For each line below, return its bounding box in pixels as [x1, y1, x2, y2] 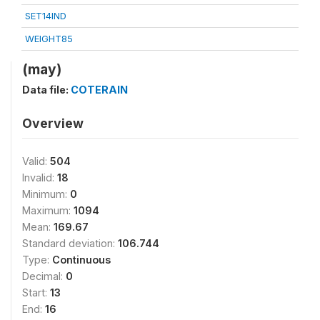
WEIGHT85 [25, 33, 73, 44]
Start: [22, 286, 50, 299]
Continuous [52, 254, 111, 266]
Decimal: [22, 270, 66, 282]
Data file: [22, 84, 71, 96]
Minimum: [22, 188, 70, 200]
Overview [22, 116, 84, 131]
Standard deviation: [22, 237, 118, 249]
